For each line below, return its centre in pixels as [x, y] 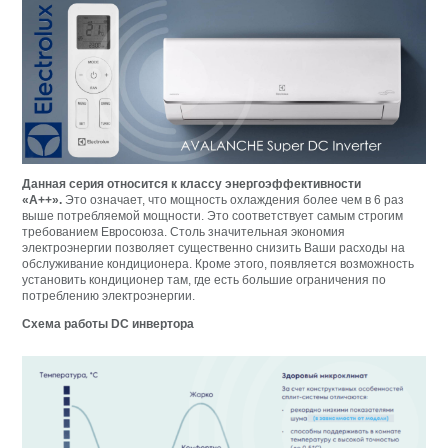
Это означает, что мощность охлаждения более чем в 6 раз [233, 200]
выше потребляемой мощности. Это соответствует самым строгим [213, 216]
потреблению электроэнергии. [109, 296]
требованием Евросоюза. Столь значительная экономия [184, 232]
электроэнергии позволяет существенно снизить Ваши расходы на [214, 248]
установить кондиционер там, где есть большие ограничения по [204, 280]
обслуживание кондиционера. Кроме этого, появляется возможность [218, 264]
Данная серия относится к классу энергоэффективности [192, 184]
